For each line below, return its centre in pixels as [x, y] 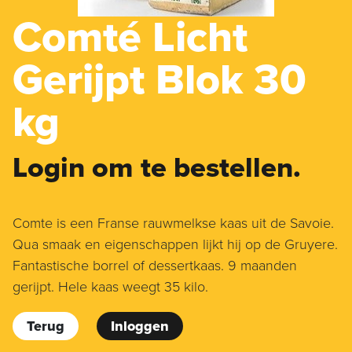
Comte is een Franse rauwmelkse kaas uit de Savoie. [173, 224]
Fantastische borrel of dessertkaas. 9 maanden [155, 266]
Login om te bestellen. [157, 168]
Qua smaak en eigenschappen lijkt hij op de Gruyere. [175, 245]
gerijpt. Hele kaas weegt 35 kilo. [110, 287]
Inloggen [140, 326]
